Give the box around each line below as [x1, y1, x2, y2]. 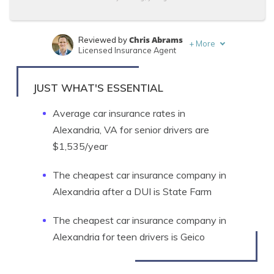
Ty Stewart [117, 61, 163, 72]
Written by [78, 61, 118, 71]
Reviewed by [78, 35, 129, 45]
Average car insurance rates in [53, 107, 185, 119]
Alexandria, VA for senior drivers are [53, 124, 209, 136]
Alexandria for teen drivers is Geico [53, 231, 205, 243]
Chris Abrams [128, 34, 183, 45]
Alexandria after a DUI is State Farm [53, 185, 212, 198]
